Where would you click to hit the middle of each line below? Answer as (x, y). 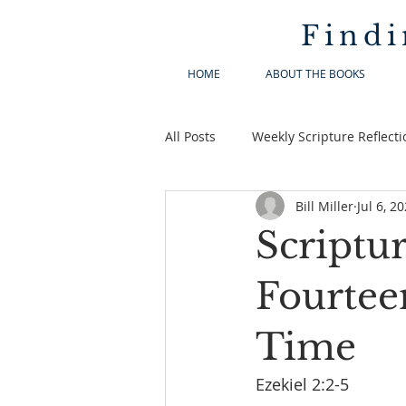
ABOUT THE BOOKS (315, 73)
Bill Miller (324, 206)
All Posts (190, 136)
